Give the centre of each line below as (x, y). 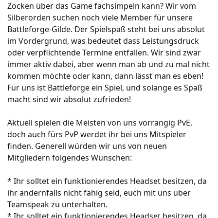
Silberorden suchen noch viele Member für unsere (100, 18)
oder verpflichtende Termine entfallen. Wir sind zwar (104, 53)
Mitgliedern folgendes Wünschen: (70, 158)
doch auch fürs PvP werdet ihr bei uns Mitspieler (97, 134)
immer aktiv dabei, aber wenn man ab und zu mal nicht (109, 64)
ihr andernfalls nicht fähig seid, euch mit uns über (99, 193)
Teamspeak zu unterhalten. (57, 204)
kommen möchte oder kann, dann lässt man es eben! (105, 76)
